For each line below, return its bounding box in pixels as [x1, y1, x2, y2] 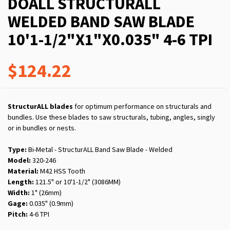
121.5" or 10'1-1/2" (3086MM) [34, 177, 121, 187]
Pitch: [8, 209, 28, 219]
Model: [8, 156, 31, 165]
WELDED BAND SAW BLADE [8, 11, 195, 32]
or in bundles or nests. [8, 123, 76, 133]
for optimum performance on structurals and [73, 102, 212, 111]
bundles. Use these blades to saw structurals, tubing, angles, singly [8, 112, 215, 122]
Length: [8, 177, 34, 187]
